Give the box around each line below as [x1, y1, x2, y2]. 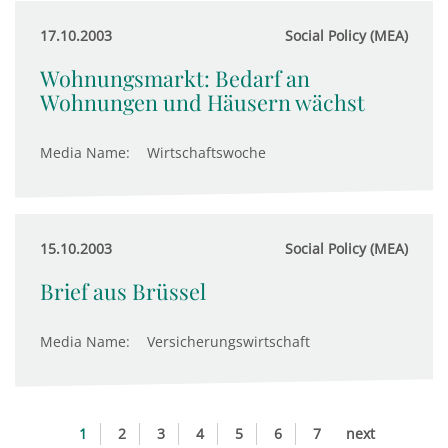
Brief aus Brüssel [40, 277, 206, 305]
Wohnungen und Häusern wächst [40, 88, 365, 116]
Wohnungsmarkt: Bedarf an [40, 64, 310, 92]
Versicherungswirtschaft [147, 332, 310, 351]
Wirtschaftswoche [147, 143, 266, 162]
